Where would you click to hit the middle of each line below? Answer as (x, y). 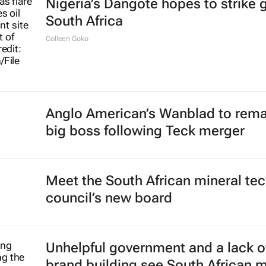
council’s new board (109, 198)
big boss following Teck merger (145, 131)
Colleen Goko (67, 39)
